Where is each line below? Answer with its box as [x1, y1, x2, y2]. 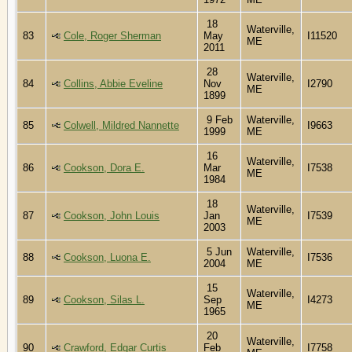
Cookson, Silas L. [64, 293, 145, 306]
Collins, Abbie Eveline [64, 77, 163, 90]
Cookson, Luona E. [64, 251, 151, 263]
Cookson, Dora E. [64, 161, 145, 174]
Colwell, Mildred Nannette [64, 119, 179, 131]
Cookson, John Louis [64, 209, 159, 222]
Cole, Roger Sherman [64, 29, 161, 42]
